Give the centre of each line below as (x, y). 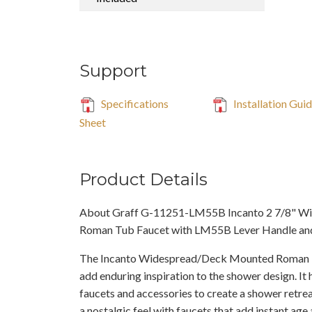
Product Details (143, 179)
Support (113, 70)
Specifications (134, 103)
